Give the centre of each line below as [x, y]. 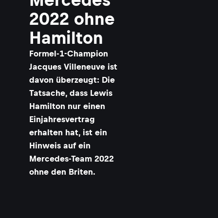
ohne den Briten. [62, 172]
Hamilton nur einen [67, 106]
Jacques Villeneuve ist [73, 67]
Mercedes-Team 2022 [72, 159]
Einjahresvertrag [62, 119]
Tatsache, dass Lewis [71, 93]
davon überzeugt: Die [72, 80]
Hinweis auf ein [60, 145]
